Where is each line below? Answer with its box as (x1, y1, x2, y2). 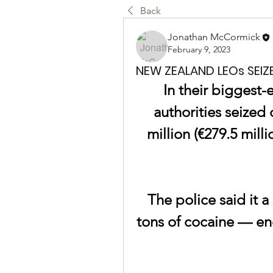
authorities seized (153, 103, 269, 121)
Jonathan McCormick (168, 31, 260, 43)
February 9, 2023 (168, 44, 230, 55)
